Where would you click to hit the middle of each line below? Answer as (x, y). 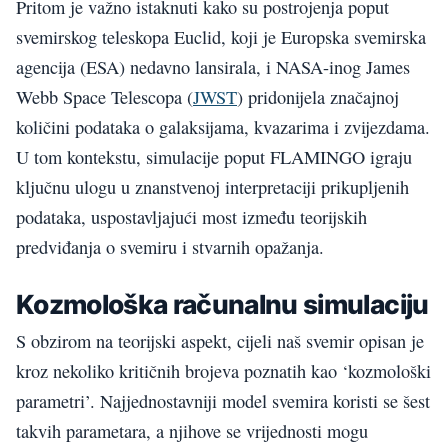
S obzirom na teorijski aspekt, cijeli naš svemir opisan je (220, 341)
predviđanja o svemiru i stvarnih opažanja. (170, 247)
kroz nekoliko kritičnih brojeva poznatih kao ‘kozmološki (223, 371)
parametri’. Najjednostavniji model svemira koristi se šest (223, 401)
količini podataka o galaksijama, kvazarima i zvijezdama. (223, 127)
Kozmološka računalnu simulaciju (222, 303)
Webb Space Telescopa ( (104, 97)
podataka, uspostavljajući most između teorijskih (191, 217)
